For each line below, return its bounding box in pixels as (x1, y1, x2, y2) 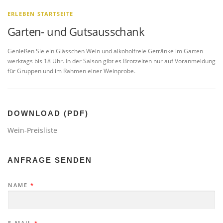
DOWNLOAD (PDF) (7, 109, 89, 118)
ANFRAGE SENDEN (7, 156, 92, 165)
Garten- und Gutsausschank (7, 23, 144, 39)
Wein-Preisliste (7, 125, 57, 135)
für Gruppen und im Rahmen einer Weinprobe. (7, 67, 135, 76)
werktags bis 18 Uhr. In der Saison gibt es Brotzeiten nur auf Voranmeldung (7, 57, 216, 66)
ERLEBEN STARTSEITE (7, 9, 74, 17)
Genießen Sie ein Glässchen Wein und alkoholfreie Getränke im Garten (7, 47, 203, 56)
